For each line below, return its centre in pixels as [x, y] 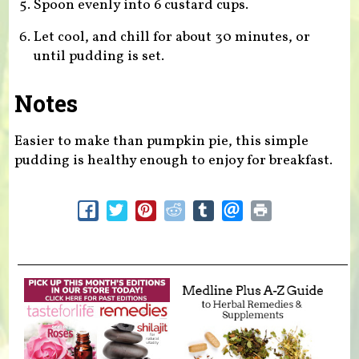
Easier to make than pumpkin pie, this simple [161, 141]
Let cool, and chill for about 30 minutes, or [171, 38]
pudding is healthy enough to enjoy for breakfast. [173, 160]
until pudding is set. [99, 57]
